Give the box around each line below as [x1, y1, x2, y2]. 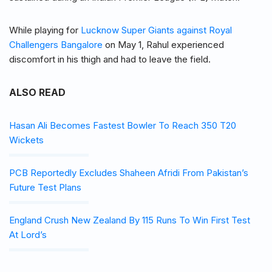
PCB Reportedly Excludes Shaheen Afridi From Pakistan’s [9, 167, 248, 179]
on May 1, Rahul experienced [103, 39, 224, 51]
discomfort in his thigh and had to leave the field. [9, 53, 211, 66]
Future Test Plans [9, 182, 81, 194]
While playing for [9, 24, 81, 36]
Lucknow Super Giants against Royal [81, 24, 232, 36]
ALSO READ [9, 86, 66, 99]
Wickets [9, 134, 44, 146]
